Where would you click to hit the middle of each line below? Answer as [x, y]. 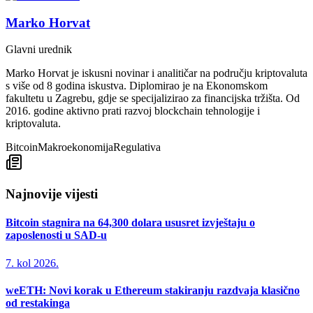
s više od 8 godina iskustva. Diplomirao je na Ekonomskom [137, 86]
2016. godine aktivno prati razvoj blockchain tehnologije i [133, 111]
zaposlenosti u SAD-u [56, 235]
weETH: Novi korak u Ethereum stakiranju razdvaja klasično [153, 290]
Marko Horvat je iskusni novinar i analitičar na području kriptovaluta [156, 73]
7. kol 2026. [32, 263]
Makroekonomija [75, 147]
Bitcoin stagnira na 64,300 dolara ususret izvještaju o [130, 223]
